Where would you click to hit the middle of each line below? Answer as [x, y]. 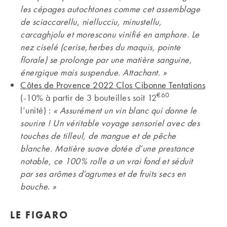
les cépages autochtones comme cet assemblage [110, 9]
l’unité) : [37, 110]
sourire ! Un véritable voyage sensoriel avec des [110, 123]
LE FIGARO [39, 215]
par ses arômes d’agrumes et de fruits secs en [103, 173]
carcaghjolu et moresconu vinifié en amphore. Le [110, 34]
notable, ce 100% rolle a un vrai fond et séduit [107, 161]
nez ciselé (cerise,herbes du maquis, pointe [101, 47]
